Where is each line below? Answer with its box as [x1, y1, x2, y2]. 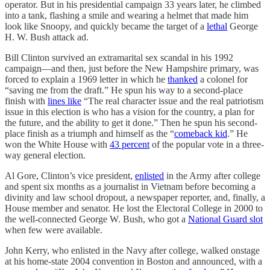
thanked [168, 74, 198, 84]
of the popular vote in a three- [149, 139, 264, 149]
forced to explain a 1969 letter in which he [5, 74, 168, 84]
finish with [5, 95, 48, 106]
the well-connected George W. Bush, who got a [5, 213, 188, 224]
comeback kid [174, 128, 227, 139]
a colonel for [198, 74, 248, 84]
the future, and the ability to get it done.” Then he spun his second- [5, 117, 257, 128]
